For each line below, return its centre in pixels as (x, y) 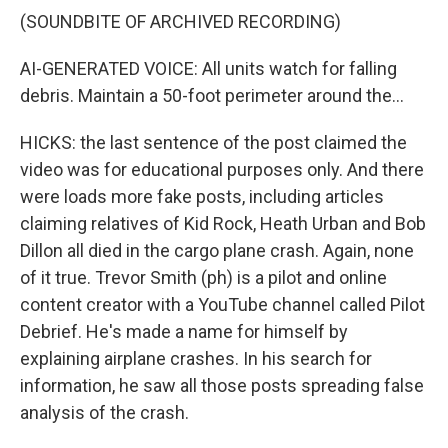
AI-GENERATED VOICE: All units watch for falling (208, 68)
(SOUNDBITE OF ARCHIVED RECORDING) (180, 21)
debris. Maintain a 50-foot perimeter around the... (212, 95)
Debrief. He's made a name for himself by (184, 331)
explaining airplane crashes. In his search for (196, 358)
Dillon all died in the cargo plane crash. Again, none (217, 250)
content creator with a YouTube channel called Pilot (222, 304)
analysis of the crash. (104, 412)
